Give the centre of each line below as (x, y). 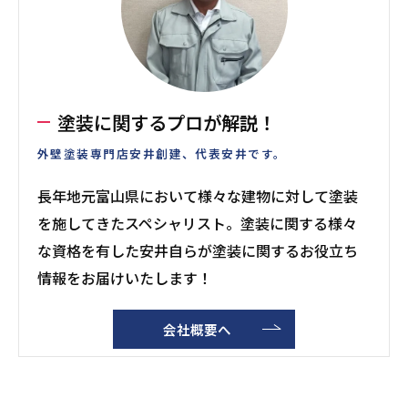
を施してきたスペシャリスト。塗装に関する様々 (197, 223)
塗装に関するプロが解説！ (167, 122)
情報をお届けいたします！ (125, 278)
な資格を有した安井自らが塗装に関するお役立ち (198, 250)
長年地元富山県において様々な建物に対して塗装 (198, 196)
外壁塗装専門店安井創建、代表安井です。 (162, 153)
